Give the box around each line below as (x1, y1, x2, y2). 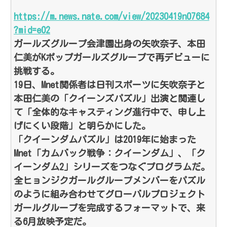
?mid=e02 (14, 25, 50, 35)
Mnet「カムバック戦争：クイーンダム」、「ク (14, 148, 205, 158)
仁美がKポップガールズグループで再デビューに (14, 53, 210, 62)
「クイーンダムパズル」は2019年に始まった (14, 135, 196, 144)
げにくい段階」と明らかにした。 (14, 121, 150, 131)
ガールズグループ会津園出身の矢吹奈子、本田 (14, 39, 205, 49)
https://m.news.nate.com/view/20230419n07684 (14, 12, 209, 21)
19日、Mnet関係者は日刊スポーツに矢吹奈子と (14, 80, 205, 90)
